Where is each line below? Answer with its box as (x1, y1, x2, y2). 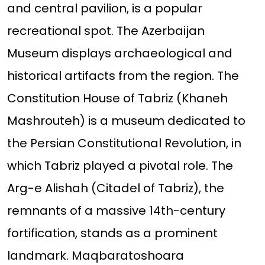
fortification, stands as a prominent (7, 225, 218, 242)
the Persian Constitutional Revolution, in (7, 135, 241, 152)
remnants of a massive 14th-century (7, 202, 225, 219)
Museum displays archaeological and (7, 45, 232, 62)
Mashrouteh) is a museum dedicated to (7, 112, 245, 130)
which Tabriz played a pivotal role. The (7, 157, 233, 174)
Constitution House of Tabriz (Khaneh (7, 90, 228, 107)
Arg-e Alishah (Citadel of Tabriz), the (7, 180, 224, 197)
